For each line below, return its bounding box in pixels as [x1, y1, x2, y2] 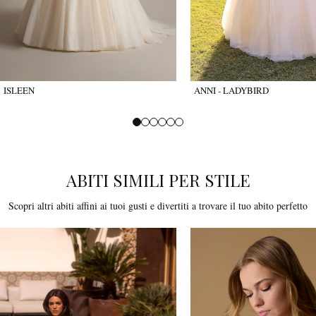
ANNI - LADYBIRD [194, 84, 269, 97]
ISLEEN [4, 84, 35, 97]
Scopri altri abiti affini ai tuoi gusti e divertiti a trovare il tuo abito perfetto [8, 199, 308, 213]
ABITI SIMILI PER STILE [66, 169, 250, 192]
